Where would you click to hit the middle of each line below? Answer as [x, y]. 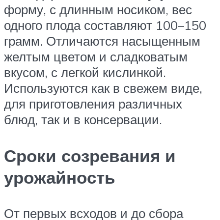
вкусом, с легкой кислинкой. [85, 72]
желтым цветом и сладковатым [96, 57]
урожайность [60, 177]
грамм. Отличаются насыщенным [102, 41]
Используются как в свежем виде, [103, 88]
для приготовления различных [93, 104]
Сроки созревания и [90, 155]
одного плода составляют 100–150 [105, 25]
